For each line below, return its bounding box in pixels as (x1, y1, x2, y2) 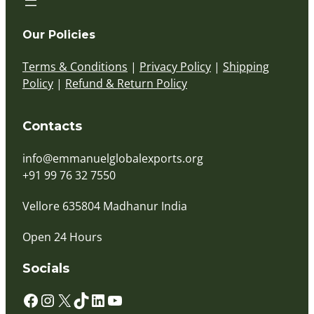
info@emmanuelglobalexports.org (22, 150, 203, 166)
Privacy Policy (139, 58, 211, 74)
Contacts (22, 118, 82, 134)
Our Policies (22, 27, 95, 41)
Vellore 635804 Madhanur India (22, 198, 187, 214)
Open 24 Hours (22, 228, 102, 245)
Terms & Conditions (22, 58, 128, 74)
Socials (22, 260, 69, 276)
